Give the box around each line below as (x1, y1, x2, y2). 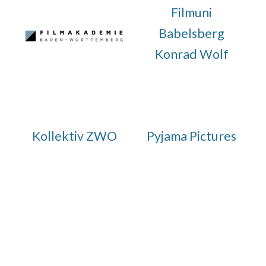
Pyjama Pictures (147, 128, 237, 144)
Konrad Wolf (154, 46, 229, 62)
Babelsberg (159, 26, 225, 41)
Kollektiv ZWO (31, 128, 117, 144)
